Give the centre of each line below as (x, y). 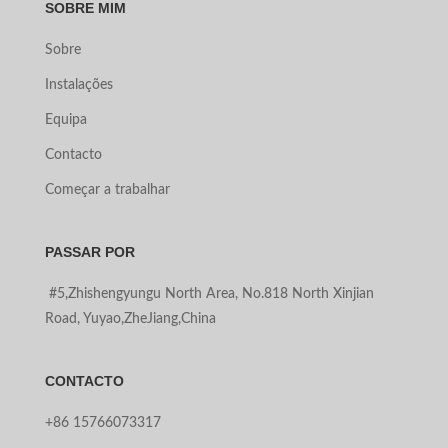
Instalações (78, 84)
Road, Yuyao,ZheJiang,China (130, 318)
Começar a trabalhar (107, 189)
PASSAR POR (89, 251)
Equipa (65, 119)
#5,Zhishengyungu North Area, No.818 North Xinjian (209, 293)
